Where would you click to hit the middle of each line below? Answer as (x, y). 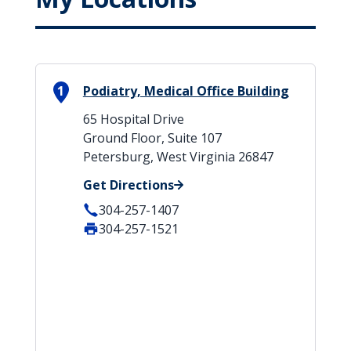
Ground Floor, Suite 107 (152, 138)
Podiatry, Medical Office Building (186, 91)
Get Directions (128, 185)
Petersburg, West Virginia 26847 (178, 157)
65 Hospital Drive (133, 119)
